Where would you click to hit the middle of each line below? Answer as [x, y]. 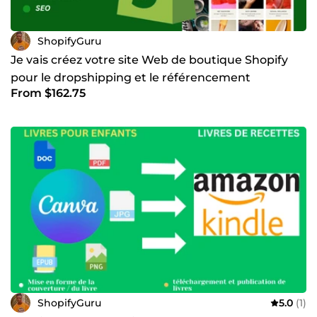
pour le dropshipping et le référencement [131, 78]
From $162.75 [48, 93]
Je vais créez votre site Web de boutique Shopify [149, 60]
